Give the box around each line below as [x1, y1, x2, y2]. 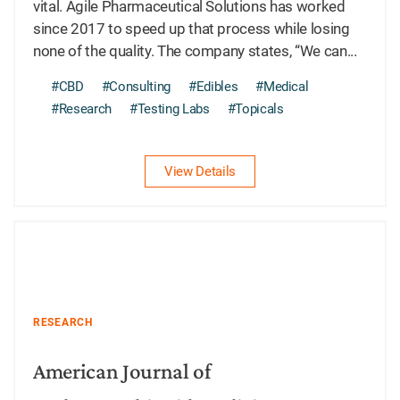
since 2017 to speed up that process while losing [33, 19, 350, 37]
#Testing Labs [129, 100, 210, 117]
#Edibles [187, 78, 238, 95]
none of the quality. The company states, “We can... [33, 41, 357, 60]
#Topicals [227, 100, 284, 117]
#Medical [255, 78, 309, 95]
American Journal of [33, 359, 212, 384]
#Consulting [101, 78, 171, 95]
